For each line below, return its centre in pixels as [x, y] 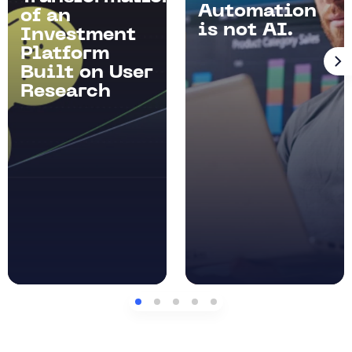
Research [66, 92]
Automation [257, 12]
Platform [65, 55]
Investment [78, 36]
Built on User [87, 73]
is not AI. [246, 31]
